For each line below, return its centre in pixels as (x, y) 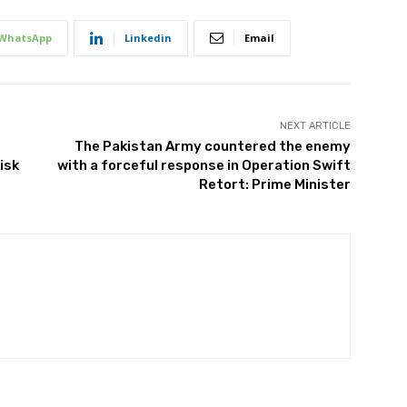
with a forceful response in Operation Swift (203, 166)
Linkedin (148, 38)
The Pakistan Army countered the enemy (212, 147)
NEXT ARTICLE (315, 126)
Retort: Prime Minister (274, 185)
